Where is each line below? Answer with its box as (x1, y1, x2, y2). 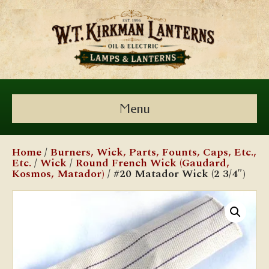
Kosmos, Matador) (12, 166, 104, 182)
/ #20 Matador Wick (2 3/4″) (104, 166, 246, 182)
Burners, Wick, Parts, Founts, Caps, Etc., (50, 144, 256, 160)
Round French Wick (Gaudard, (76, 155, 229, 171)
